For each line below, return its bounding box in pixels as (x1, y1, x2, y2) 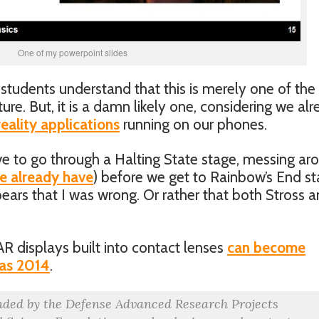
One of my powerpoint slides (18, 46, 127, 58)
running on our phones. (120, 115, 267, 133)
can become (227, 239, 305, 256)
